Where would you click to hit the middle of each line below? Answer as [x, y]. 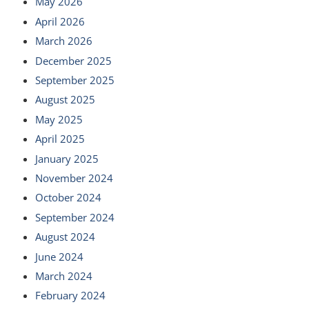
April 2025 [60, 139]
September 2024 [74, 217]
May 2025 [59, 119]
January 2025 [67, 158]
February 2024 [70, 296]
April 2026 [60, 21]
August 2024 [65, 237]
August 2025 [65, 100]
